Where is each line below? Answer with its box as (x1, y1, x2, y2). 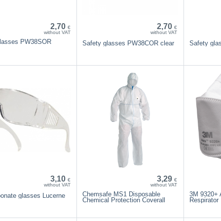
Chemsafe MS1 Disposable (82, 190, 161, 198)
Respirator (189, 196, 219, 204)
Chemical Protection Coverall (82, 196, 166, 204)
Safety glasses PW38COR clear (82, 39, 175, 47)
